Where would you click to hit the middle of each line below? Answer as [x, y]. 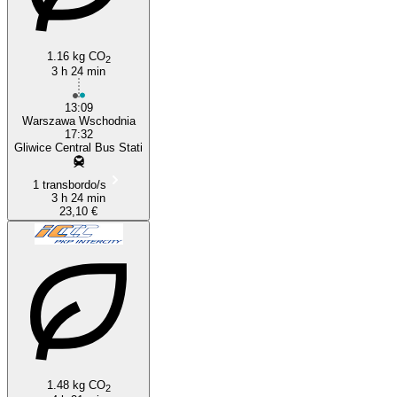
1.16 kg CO [76, 56]
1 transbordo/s [70, 184]
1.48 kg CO [76, 385]
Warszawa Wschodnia [78, 121]
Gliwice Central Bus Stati [78, 147]
